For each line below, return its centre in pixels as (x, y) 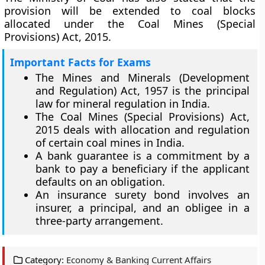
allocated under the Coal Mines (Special (130, 24)
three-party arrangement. (100, 221)
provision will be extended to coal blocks (130, 11)
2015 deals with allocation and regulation (143, 130)
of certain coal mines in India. (110, 143)
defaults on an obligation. (101, 182)
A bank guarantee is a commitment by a (143, 156)
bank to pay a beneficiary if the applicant (143, 169)
